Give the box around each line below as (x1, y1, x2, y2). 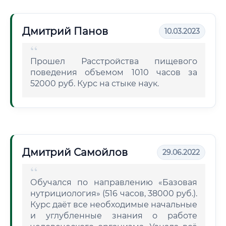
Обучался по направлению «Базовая (30, 178, 197, 187)
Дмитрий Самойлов (22, 146, 128, 158)
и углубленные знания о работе (30, 211, 197, 220)
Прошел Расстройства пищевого (30, 56, 197, 66)
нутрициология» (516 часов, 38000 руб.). (30, 189, 197, 198)
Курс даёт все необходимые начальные (30, 200, 197, 209)
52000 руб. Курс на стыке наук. (30, 79, 159, 88)
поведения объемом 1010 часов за (30, 68, 197, 77)
